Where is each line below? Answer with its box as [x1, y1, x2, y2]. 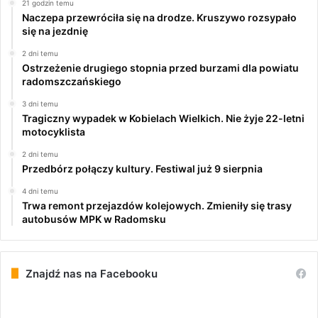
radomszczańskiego [22, 75, 121, 87]
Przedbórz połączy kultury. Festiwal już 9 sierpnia [22, 162, 263, 175]
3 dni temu [22, 99, 58, 108]
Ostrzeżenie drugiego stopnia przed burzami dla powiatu [22, 61, 299, 74]
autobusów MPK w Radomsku [22, 212, 166, 225]
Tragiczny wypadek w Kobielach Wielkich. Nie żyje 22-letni [22, 111, 305, 124]
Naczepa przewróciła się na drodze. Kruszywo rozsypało [22, 11, 297, 23]
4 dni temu [22, 186, 58, 195]
